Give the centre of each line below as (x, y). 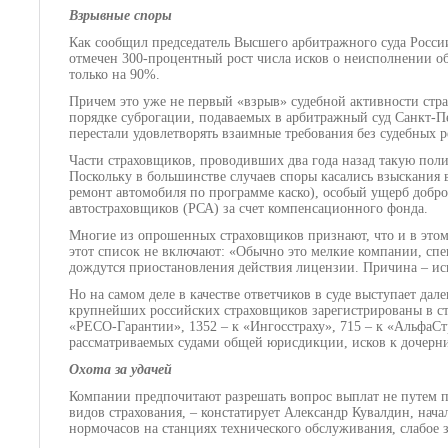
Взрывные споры (120, 15)
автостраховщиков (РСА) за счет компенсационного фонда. (248, 208)
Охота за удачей (120, 369)
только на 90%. (114, 74)
